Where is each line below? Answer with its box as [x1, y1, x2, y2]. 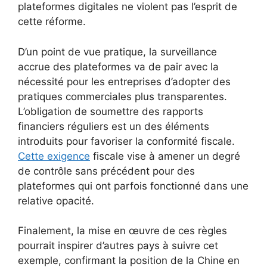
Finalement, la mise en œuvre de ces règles [18, 225, 227, 237]
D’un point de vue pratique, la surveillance [18, 45, 217, 58]
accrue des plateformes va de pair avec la [18, 60, 219, 73]
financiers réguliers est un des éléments [18, 120, 209, 132]
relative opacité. [18, 194, 94, 207]
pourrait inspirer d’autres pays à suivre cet [18, 240, 218, 252]
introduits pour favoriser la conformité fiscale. [18, 135, 235, 147]
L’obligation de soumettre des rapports [18, 105, 203, 117]
